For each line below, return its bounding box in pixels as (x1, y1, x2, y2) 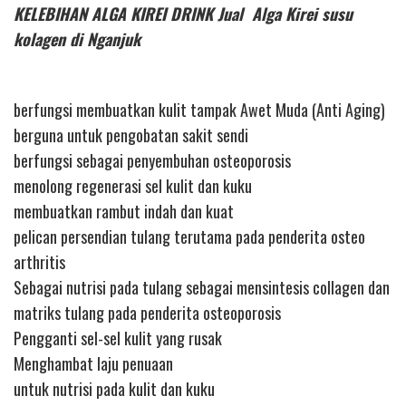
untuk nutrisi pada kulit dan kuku (14, 377, 215, 401)
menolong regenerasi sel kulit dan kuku (14, 174, 252, 198)
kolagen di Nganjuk (14, 26, 140, 51)
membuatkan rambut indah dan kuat (14, 199, 234, 224)
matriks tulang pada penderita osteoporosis (14, 301, 281, 325)
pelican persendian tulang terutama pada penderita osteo (14, 225, 365, 249)
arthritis (14, 250, 65, 275)
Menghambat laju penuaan (14, 352, 173, 376)
